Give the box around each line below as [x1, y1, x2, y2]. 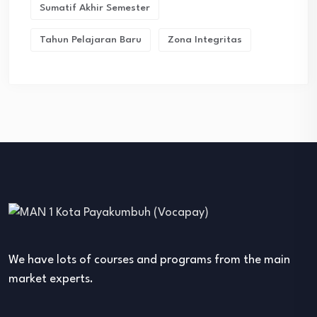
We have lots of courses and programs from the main [8, 253, 290, 266]
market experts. [8, 272, 93, 285]
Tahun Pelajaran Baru [40, 34, 142, 45]
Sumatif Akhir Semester [40, 2, 150, 13]
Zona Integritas [168, 34, 242, 45]
